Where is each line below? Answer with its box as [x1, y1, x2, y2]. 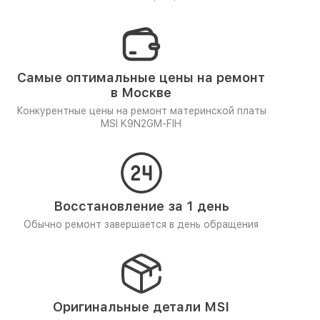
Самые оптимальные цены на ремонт [17, 70, 265, 85]
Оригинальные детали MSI [53, 299, 229, 314]
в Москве [111, 85, 171, 100]
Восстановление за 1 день [53, 199, 229, 214]
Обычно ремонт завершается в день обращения [24, 219, 259, 230]
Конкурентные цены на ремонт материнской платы [16, 105, 266, 116]
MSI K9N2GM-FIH [101, 118, 181, 129]
